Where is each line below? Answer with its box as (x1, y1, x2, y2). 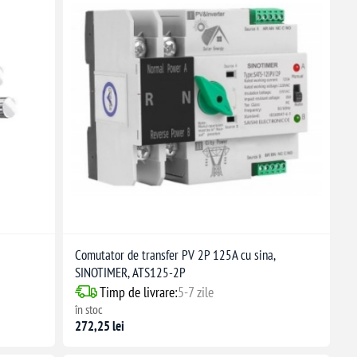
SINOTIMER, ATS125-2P (74, 263, 186, 281)
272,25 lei (74, 316, 124, 335)
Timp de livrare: (99, 282, 178, 301)
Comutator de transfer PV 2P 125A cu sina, (74, 245, 275, 264)
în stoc (74, 300, 103, 317)
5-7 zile (177, 282, 214, 301)
